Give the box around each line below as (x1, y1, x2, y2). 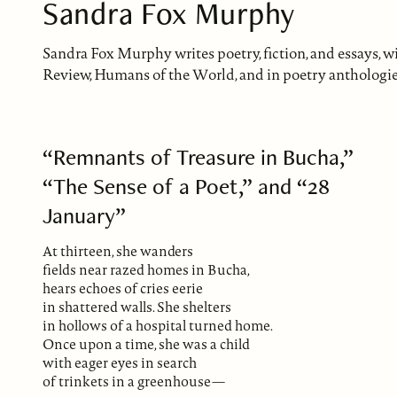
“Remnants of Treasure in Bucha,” (43, 142, 354, 173)
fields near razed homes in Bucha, (43, 260, 250, 279)
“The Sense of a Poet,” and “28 (43, 171, 330, 202)
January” (43, 200, 126, 231)
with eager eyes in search (43, 353, 197, 372)
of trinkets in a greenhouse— (43, 371, 225, 391)
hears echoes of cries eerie (43, 278, 203, 298)
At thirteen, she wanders (43, 241, 193, 261)
